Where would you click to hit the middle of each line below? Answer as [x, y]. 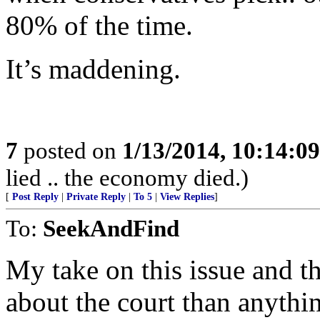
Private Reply [96, 197]
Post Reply [35, 197]
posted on [70, 150]
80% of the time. [99, 25]
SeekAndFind [111, 228]
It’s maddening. [93, 69]
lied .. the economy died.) [127, 177]
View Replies [187, 197]
